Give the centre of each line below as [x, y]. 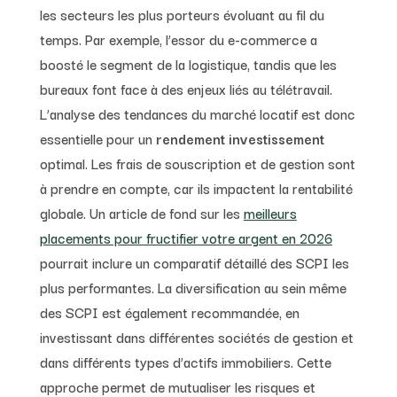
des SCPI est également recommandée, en [169, 311]
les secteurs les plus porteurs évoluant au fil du [182, 14]
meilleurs [270, 212]
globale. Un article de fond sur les [141, 212]
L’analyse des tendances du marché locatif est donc [197, 113]
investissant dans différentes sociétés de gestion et [196, 336]
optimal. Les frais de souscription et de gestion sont [197, 163]
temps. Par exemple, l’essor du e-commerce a [178, 39]
